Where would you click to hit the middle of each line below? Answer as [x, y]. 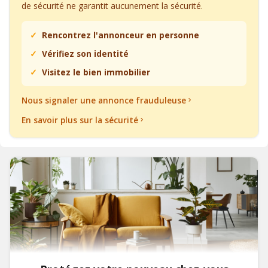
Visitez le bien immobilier [96, 72]
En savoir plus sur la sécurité [80, 120]
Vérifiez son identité [85, 53]
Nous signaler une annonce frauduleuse [104, 100]
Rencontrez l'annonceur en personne [121, 35]
